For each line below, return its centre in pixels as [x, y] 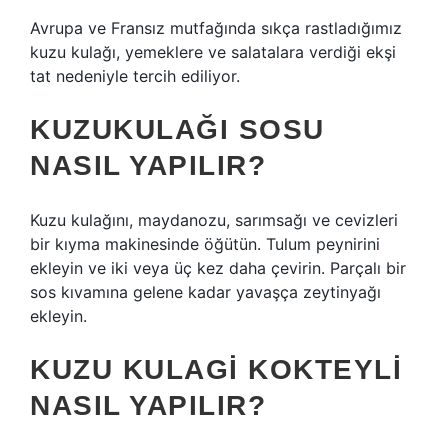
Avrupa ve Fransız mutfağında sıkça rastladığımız [216, 28]
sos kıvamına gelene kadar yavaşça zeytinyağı [205, 292]
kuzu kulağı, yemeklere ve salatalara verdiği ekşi [213, 52]
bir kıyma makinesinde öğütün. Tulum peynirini [205, 244]
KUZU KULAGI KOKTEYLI [216, 369]
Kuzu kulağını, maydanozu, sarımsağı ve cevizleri [214, 220]
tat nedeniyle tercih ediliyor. [135, 76]
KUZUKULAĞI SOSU [177, 129]
